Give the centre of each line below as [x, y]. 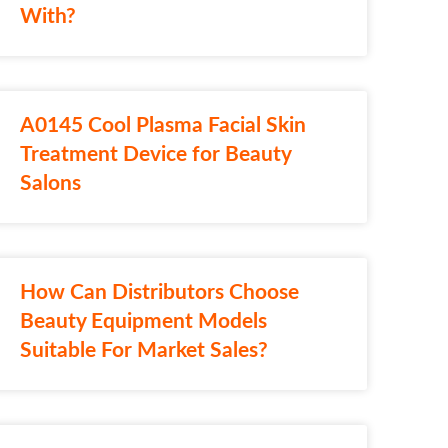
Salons [50, 183]
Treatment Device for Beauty [155, 154]
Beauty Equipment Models [143, 321]
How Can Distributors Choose [159, 292]
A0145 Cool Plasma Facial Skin [162, 125]
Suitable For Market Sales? [143, 350]
